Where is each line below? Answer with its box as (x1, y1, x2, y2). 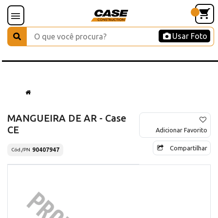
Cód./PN (11, 147, 30, 153)
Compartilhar (170, 144, 207, 151)
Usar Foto (172, 32, 207, 40)
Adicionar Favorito (156, 126, 207, 133)
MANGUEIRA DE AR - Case (7, 112, 127, 124)
